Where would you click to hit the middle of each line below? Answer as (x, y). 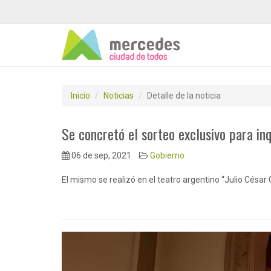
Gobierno (167, 155)
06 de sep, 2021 (100, 155)
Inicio (80, 96)
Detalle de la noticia (184, 96)
